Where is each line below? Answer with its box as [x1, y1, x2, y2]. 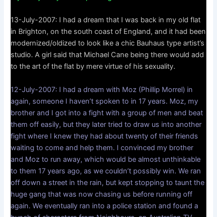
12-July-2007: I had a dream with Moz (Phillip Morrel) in [11, 85, 193, 94]
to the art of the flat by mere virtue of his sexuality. [11, 62, 176, 71]
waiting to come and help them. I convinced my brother [11, 143, 194, 152]
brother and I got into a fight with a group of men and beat [11, 108, 203, 117]
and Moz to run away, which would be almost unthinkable [11, 155, 201, 164]
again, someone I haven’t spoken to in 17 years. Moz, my [11, 96, 199, 106]
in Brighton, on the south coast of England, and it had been [11, 27, 206, 36]
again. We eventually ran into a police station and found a [11, 201, 199, 210]
